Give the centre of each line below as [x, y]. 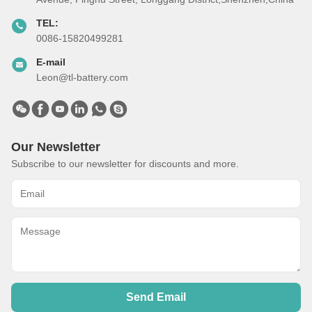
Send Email [156, 297]
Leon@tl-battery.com [82, 78]
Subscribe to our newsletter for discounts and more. [125, 164]
